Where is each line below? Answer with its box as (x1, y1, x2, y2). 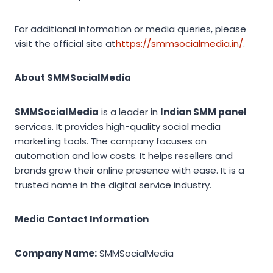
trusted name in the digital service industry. (15, 178, 211, 191)
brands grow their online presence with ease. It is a (15, 163, 244, 177)
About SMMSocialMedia (15, 71, 131, 84)
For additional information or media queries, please (15, 22, 246, 35)
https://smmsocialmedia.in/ (116, 37, 243, 50)
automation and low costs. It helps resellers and (15, 149, 233, 162)
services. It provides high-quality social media (15, 119, 221, 133)
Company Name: (15, 246, 97, 260)
